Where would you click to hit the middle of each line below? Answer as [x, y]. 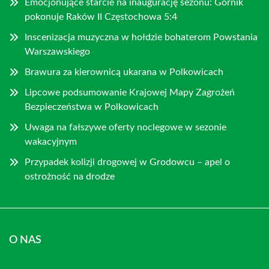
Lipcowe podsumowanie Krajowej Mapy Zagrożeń [130, 92]
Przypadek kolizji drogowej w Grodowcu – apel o [127, 162]
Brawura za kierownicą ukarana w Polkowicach [124, 72]
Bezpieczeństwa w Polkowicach [92, 107]
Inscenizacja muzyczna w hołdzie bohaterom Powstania [141, 37]
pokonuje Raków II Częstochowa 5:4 [101, 17]
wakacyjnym [51, 141]
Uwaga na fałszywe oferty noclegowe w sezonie [125, 127]
